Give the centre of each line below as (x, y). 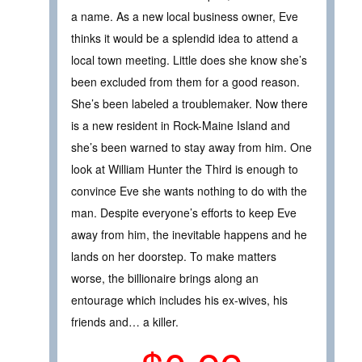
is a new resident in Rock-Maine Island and (181, 125)
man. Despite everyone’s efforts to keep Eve (184, 212)
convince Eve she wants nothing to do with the (189, 190)
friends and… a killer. (125, 321)
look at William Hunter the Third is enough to (185, 168)
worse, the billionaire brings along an (165, 278)
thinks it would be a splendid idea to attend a (185, 38)
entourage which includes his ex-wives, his (179, 299)
